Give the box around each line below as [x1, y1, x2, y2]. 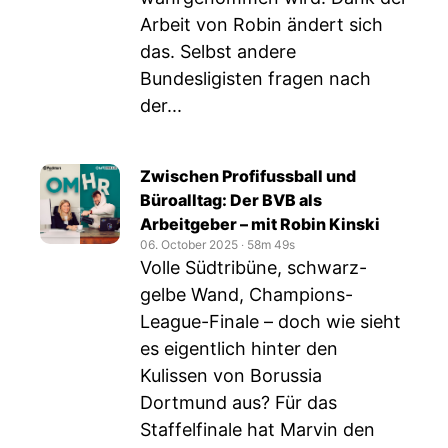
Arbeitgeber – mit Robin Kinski [140, 214, 380, 234]
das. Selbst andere [140, 41, 296, 62]
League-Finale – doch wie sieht [140, 311, 401, 332]
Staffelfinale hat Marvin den [140, 419, 375, 440]
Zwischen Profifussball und [140, 166, 356, 186]
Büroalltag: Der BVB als [140, 190, 322, 210]
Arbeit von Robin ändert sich [140, 14, 383, 35]
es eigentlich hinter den [140, 338, 338, 359]
